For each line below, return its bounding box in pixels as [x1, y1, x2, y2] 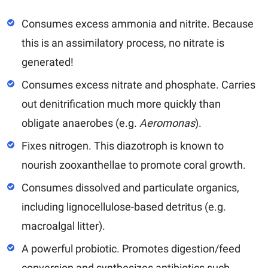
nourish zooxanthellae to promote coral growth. [22, 158, 246, 171]
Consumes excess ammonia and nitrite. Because [22, 17, 254, 30]
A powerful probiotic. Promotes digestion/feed [22, 242, 240, 255]
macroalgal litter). [22, 219, 105, 232]
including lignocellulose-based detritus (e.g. [22, 200, 226, 213]
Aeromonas [139, 116, 195, 129]
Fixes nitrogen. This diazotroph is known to [22, 139, 224, 152]
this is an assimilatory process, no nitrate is [22, 36, 224, 49]
